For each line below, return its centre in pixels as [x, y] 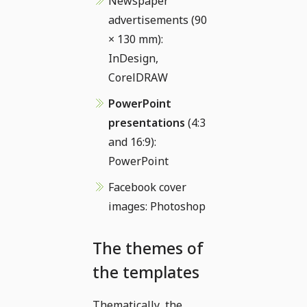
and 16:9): [132, 142]
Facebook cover [147, 187]
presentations [147, 122]
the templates [146, 272]
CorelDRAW [138, 77]
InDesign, [133, 58]
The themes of [148, 248]
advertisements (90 [158, 20]
